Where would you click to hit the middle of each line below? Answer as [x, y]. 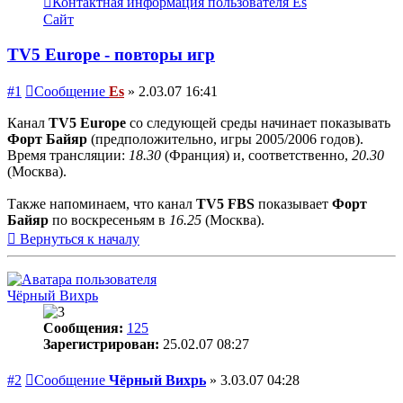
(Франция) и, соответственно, [258, 156]
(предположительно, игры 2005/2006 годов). [227, 139]
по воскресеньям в [111, 220]
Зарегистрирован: [101, 345]
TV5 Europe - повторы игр [111, 54]
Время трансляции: [68, 156]
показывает [295, 204]
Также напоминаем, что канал [102, 204]
